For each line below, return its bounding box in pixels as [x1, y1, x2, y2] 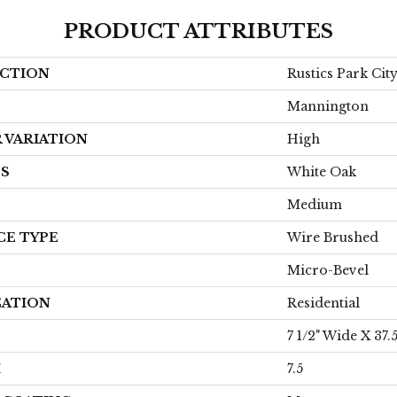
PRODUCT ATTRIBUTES [64, 19, 333, 43]
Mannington [287, 98, 369, 114]
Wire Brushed [287, 230, 378, 245]
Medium [287, 197, 342, 213]
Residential [287, 295, 360, 311]
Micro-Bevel [287, 262, 369, 278]
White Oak [287, 164, 356, 180]
